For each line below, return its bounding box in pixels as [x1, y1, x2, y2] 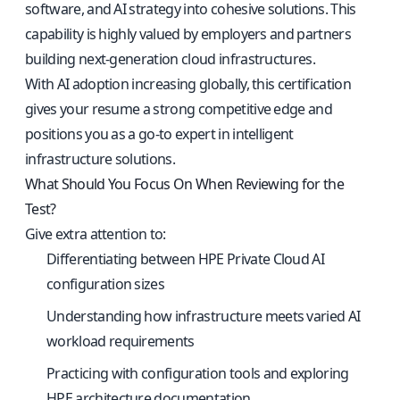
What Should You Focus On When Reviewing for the [25, 174, 345, 194]
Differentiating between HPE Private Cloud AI [46, 249, 325, 269]
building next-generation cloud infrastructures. [25, 49, 316, 69]
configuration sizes [46, 274, 165, 294]
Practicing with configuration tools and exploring [46, 363, 349, 383]
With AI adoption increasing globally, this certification [25, 74, 351, 94]
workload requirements [46, 331, 195, 351]
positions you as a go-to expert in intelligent [25, 124, 294, 144]
